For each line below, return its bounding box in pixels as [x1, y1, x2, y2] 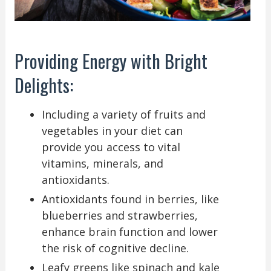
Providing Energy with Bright [14, 47, 207, 74]
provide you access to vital [41, 139, 180, 154]
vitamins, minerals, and [41, 155, 163, 171]
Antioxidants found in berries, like [41, 191, 219, 206]
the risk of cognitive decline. [41, 240, 189, 255]
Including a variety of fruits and [41, 106, 206, 122]
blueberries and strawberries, [41, 207, 198, 223]
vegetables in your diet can [41, 123, 183, 138]
